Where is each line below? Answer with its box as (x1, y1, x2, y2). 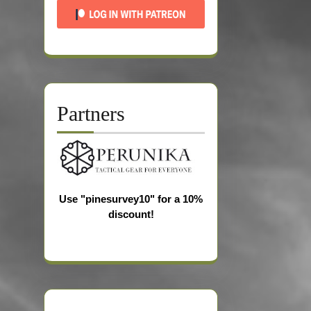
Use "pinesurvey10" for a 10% (59, 193, 203, 205)
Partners (57, 102, 125, 125)
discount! (108, 208, 154, 221)
